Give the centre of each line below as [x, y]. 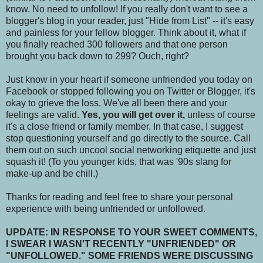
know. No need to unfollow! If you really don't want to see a [127, 9]
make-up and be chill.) [52, 173]
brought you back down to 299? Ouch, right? [97, 56]
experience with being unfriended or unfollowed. [106, 208]
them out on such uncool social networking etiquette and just [131, 150]
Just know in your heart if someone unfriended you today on [129, 79]
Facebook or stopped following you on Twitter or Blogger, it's [131, 91]
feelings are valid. [44, 114]
